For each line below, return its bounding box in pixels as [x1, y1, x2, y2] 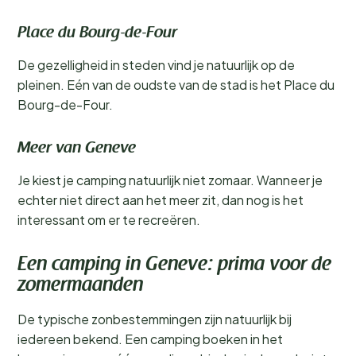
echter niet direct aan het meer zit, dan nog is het [17, 192, 304, 208]
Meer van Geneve [17, 141, 136, 157]
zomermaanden [17, 277, 143, 296]
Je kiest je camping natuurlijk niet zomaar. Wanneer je [17, 172, 323, 188]
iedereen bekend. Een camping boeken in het [17, 331, 283, 347]
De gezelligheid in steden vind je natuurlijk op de [17, 56, 295, 73]
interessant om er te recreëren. [17, 211, 200, 228]
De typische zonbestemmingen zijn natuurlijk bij [17, 311, 292, 327]
